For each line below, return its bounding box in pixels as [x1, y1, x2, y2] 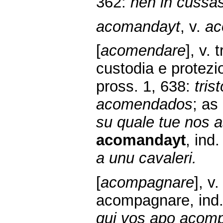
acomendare [101, 42, 186, 60]
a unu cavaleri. [96, 149, 197, 167]
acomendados [96, 96, 193, 113]
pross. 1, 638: [96, 78, 195, 96]
